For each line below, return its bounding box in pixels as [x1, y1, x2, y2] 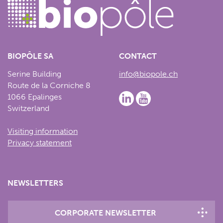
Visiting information [7, 126, 78, 136]
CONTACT [119, 51, 157, 61]
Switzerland [7, 103, 49, 113]
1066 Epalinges [7, 92, 62, 102]
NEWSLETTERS [7, 178, 63, 188]
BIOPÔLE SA [7, 51, 53, 61]
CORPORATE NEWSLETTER [54, 208, 156, 218]
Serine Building [7, 69, 61, 79]
